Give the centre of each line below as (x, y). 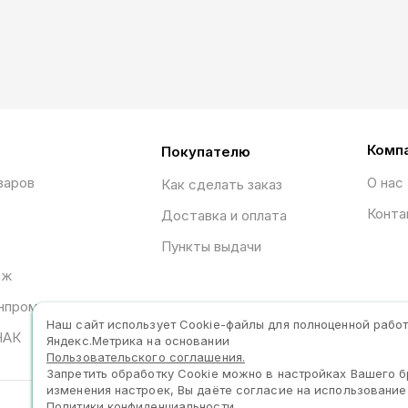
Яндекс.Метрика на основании (138, 341)
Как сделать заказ (222, 184)
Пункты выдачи (211, 246)
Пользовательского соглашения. (146, 357)
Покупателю (206, 152)
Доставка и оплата (224, 215)
